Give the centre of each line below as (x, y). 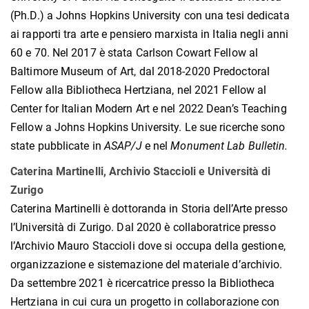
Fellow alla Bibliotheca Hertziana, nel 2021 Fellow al (139, 90)
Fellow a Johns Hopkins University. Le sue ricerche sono (148, 128)
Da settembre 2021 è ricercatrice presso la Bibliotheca (143, 283)
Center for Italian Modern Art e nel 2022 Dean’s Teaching (149, 109)
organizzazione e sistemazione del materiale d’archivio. (147, 265)
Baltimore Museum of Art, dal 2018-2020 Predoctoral (140, 72)
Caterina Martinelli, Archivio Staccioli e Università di (141, 172)
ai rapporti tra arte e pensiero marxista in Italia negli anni (150, 34)
